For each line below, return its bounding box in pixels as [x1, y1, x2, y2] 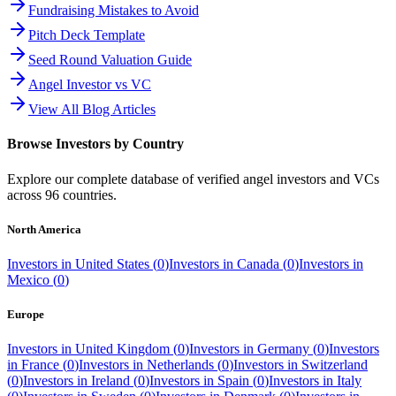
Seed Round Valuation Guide [28, 52, 192, 67]
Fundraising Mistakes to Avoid [28, 3, 199, 18]
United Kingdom [75, 341, 170, 357]
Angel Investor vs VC [28, 77, 151, 92]
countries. [59, 187, 117, 202]
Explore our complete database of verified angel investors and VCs [7, 171, 379, 187]
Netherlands [147, 357, 214, 373]
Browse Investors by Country [7, 136, 184, 152]
